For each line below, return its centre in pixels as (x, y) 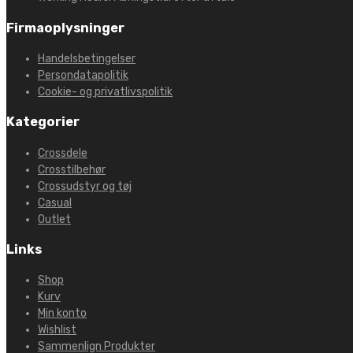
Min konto (62, 314)
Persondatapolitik (83, 75)
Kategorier (43, 122)
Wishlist (57, 330)
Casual (55, 203)
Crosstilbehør (72, 169)
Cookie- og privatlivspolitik (105, 91)
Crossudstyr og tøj (85, 186)
